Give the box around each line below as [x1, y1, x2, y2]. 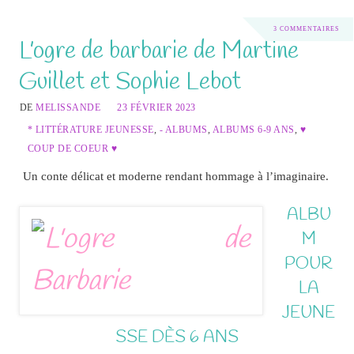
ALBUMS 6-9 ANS [212, 124, 295, 136]
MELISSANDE [36, 102, 101, 114]
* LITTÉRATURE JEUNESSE [27, 124, 154, 136]
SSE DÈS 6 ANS [115, 326, 239, 349]
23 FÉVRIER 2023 [117, 102, 196, 114]
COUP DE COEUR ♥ [27, 143, 118, 155]
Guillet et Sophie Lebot [18, 66, 241, 99]
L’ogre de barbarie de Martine [18, 35, 299, 68]
